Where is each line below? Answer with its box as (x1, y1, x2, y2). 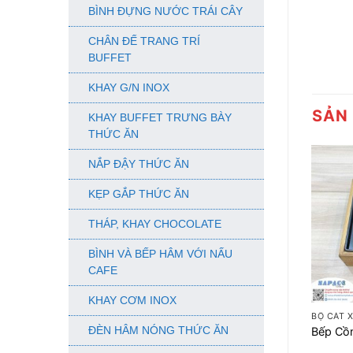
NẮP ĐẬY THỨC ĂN (88, 158, 189, 170)
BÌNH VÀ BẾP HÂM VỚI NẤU (88, 248, 232, 260)
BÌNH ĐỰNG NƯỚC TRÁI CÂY (88, 6, 243, 17)
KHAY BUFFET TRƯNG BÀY (88, 112, 232, 124)
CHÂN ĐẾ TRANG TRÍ (88, 35, 200, 47)
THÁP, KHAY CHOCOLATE (88, 218, 221, 230)
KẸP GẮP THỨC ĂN (88, 188, 189, 200)
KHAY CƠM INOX (88, 295, 176, 307)
